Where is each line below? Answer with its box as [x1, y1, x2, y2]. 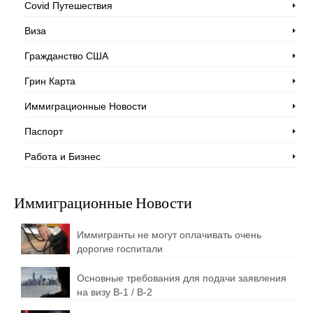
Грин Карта [24, 75, 75, 87]
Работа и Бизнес [24, 151, 101, 163]
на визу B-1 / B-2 [77, 286, 152, 298]
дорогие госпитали [77, 243, 163, 255]
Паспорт [24, 126, 63, 138]
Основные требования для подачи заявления [77, 272, 286, 284]
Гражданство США [24, 50, 108, 62]
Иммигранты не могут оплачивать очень [77, 229, 261, 241]
